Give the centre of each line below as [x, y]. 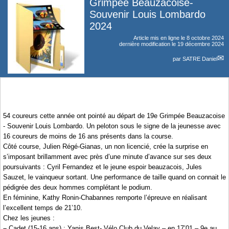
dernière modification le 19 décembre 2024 [171, 44]
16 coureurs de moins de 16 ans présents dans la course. [88, 136]
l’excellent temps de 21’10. [43, 208]
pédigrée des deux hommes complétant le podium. [78, 188]
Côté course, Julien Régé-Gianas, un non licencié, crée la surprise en [106, 147]
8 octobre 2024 [205, 38]
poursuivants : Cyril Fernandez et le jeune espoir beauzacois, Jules [102, 167]
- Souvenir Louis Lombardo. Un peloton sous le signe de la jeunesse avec [112, 126]
